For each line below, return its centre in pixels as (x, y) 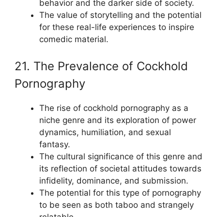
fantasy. (55, 144)
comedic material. (74, 39)
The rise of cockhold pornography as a (114, 108)
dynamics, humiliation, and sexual (105, 132)
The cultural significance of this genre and (121, 156)
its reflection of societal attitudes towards (120, 169)
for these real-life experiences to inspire (117, 27)
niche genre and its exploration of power (118, 120)
